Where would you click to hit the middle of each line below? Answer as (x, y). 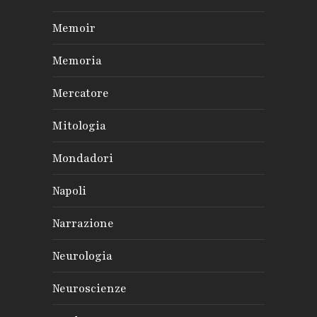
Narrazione (83, 223)
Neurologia (82, 256)
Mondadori (83, 158)
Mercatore (81, 93)
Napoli (69, 191)
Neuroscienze (90, 288)
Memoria (77, 60)
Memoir (74, 28)
